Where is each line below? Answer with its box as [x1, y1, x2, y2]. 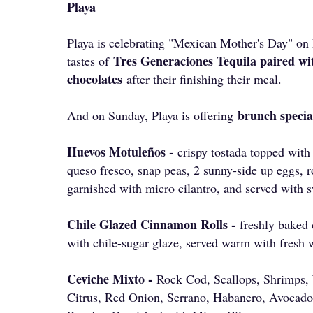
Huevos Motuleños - [67, 143, 177, 161]
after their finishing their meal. [122, 71, 282, 87]
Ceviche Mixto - [67, 270, 156, 288]
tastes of [67, 52, 113, 69]
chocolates [67, 70, 122, 88]
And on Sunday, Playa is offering [67, 107, 238, 124]
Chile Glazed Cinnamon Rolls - [67, 215, 240, 233]
